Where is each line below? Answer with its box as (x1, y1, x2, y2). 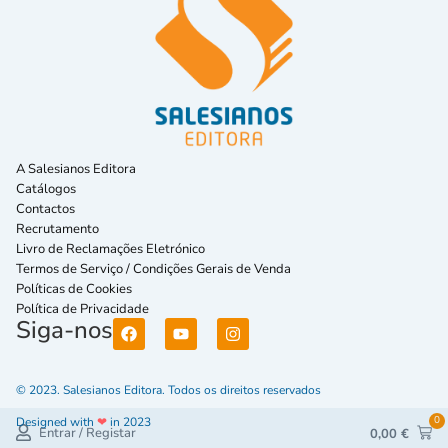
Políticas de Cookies (16, 279, 132, 298)
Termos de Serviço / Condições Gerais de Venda (16, 259, 297, 278)
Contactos (16, 199, 75, 218)
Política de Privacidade (16, 299, 149, 318)
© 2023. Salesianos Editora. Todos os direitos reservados (16, 381, 321, 398)
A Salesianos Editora (16, 159, 136, 178)
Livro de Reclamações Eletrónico (16, 239, 205, 258)
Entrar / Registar (39, 424, 136, 443)
